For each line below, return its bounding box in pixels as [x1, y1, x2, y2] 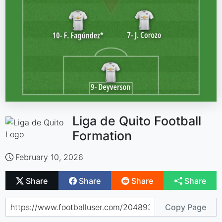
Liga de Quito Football [72, 113, 202, 129]
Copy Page [165, 202, 206, 212]
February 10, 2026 [15, 152, 84, 163]
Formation [72, 128, 132, 144]
